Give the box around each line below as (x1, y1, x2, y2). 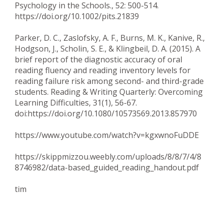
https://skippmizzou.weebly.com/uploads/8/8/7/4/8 (15, 151, 201, 162)
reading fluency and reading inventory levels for (15, 64, 191, 76)
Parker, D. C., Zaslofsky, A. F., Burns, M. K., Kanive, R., (15, 32, 205, 43)
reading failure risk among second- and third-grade (15, 75, 204, 86)
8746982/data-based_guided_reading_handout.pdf (15, 162, 199, 173)
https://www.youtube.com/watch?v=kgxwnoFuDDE (15, 129, 199, 140)
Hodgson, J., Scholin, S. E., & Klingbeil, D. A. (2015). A (15, 43, 200, 54)
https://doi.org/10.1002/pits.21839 (15, 10, 139, 22)
